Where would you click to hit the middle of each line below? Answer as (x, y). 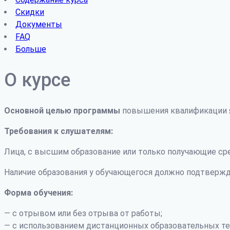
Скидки (30, 12)
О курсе (37, 80)
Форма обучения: (39, 193)
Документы (39, 24)
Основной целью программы (62, 110)
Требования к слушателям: (59, 131)
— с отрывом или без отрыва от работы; (83, 213)
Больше (31, 49)
